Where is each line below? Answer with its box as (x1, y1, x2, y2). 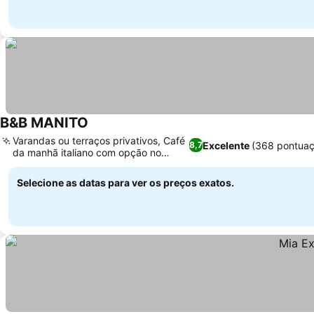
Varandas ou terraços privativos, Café (13, 135, 185, 146)
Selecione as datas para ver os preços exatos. (17, 177, 234, 189)
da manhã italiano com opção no (13, 146, 161, 158)
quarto (13, 158, 43, 170)
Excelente (203, 139, 250, 151)
